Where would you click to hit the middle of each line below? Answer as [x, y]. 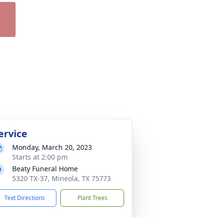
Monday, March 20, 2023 [52, 147]
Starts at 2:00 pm [40, 157]
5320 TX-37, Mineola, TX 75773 [62, 178]
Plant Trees [92, 198]
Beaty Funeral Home [45, 169]
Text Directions [25, 198]
